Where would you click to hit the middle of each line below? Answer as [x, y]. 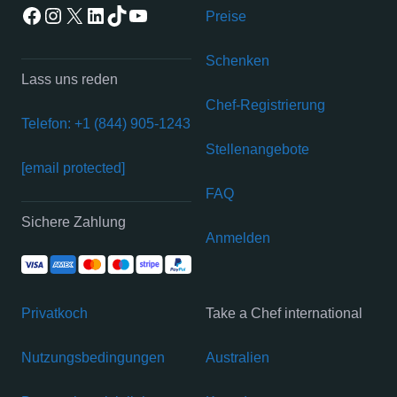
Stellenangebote [257, 150]
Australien [237, 358]
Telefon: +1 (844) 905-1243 [106, 124]
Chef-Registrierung [265, 105]
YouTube [168, 14]
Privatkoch [54, 314]
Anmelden [238, 238]
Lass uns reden [70, 80]
